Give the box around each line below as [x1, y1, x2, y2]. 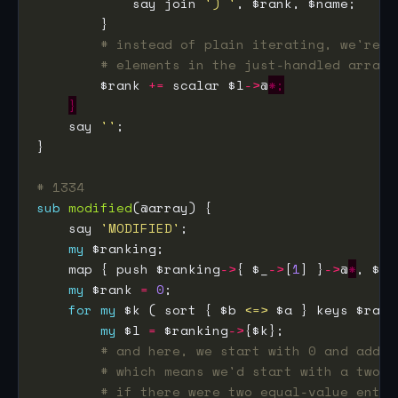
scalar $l [164, 76, 244, 95]
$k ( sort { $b [116, 300, 244, 320]
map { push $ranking [36, 259, 220, 279]
